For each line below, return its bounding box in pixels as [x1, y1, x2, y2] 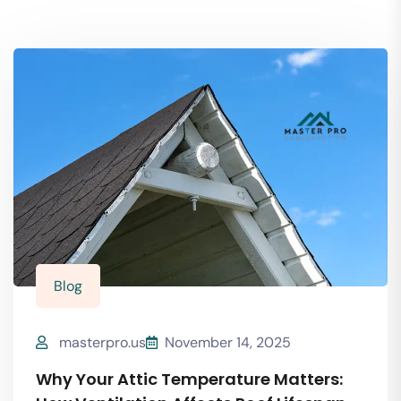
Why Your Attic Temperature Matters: [36, 368, 343, 391]
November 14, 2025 [165, 333, 291, 353]
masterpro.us [59, 333, 146, 353]
